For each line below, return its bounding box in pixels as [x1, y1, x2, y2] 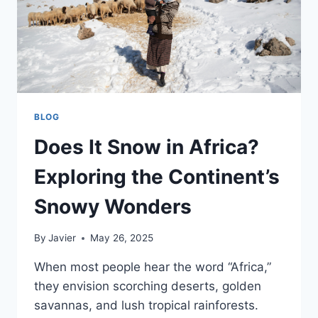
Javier [48, 232, 77, 244]
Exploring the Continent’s [34, 164, 280, 189]
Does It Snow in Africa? [34, 134, 259, 159]
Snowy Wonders [34, 194, 192, 219]
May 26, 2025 [90, 232, 154, 244]
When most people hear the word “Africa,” [34, 260, 271, 275]
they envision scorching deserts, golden [34, 279, 261, 294]
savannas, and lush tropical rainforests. [34, 298, 258, 313]
